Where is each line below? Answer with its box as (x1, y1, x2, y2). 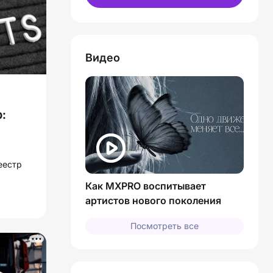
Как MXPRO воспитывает (85, 179, 206, 192)
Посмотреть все (130, 220, 199, 231)
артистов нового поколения (85, 194, 221, 207)
